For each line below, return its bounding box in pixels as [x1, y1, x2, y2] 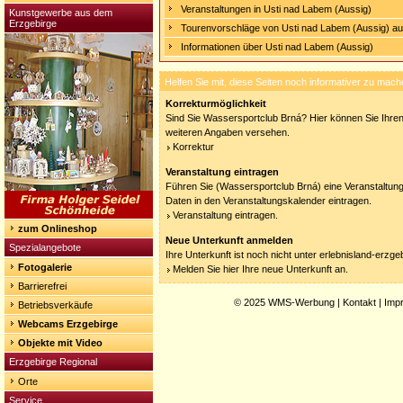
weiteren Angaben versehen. [166, 127, 290, 138]
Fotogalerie [18, 262, 72, 273]
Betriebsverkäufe [18, 300, 93, 310]
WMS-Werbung [268, 297, 335, 308]
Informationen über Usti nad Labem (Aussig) [181, 41, 373, 52]
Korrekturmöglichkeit [166, 98, 266, 109]
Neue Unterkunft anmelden [166, 235, 293, 246]
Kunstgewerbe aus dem [9, 7, 112, 18]
